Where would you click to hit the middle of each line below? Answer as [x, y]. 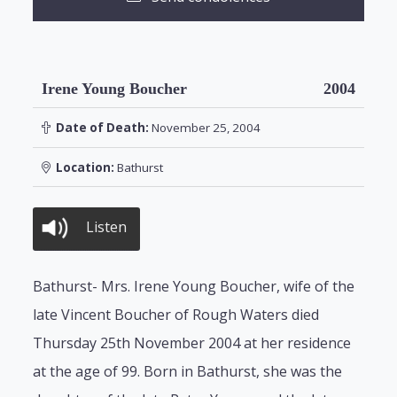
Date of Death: [99, 128]
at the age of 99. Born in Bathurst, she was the [188, 372]
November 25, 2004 [204, 128]
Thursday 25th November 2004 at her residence [192, 343]
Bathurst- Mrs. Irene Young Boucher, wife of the [194, 287]
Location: [82, 167]
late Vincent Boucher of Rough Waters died [176, 315]
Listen [107, 227]
